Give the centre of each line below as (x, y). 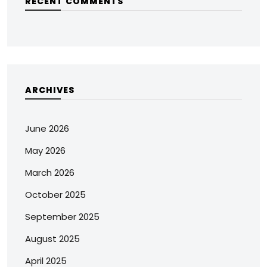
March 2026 (50, 173)
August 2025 (52, 239)
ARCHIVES (50, 90)
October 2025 (55, 195)
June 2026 (47, 129)
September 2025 (62, 217)
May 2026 (45, 151)
